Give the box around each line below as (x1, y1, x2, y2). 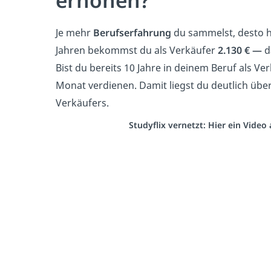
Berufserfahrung (93, 25, 171, 39)
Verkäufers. (56, 96, 109, 109)
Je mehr (56, 25, 93, 39)
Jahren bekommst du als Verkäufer (56, 43, 218, 57)
